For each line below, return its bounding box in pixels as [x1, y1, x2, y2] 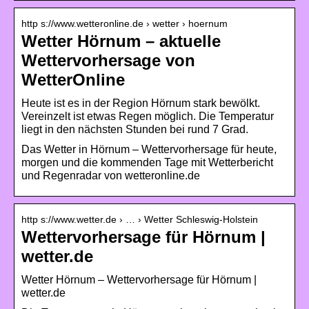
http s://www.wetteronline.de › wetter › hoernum [21, 17, 228, 29]
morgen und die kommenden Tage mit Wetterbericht [21, 156, 273, 168]
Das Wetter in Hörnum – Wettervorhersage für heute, [21, 143, 277, 155]
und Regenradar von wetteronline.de [21, 169, 200, 181]
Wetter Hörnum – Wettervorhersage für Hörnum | [21, 273, 257, 286]
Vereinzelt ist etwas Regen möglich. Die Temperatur [21, 110, 274, 122]
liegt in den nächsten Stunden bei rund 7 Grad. [21, 123, 248, 135]
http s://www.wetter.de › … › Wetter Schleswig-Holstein [21, 213, 258, 225]
